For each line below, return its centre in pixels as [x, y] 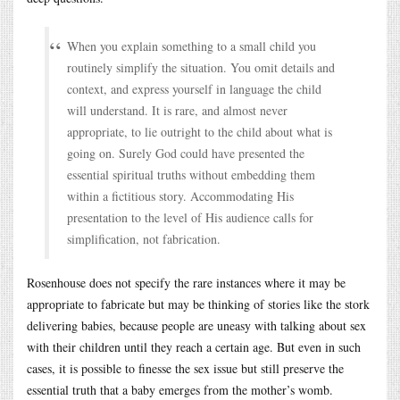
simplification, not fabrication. [144, 238]
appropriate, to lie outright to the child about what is [200, 131]
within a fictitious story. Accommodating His [180, 196]
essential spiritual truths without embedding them [191, 174]
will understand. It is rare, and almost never [177, 110]
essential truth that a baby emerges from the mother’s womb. [180, 389]
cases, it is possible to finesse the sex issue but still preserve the [185, 368]
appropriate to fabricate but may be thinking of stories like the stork [198, 304]
